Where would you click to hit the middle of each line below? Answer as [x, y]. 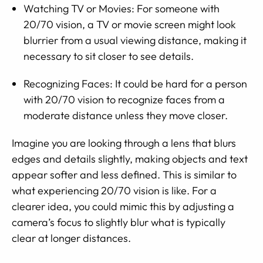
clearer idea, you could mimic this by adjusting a [123, 206]
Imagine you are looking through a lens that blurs [124, 143]
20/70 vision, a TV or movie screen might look [130, 24]
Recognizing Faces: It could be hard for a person [135, 84]
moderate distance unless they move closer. [126, 115]
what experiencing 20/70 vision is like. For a [114, 190]
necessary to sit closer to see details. [109, 56]
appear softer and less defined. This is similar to [124, 175]
